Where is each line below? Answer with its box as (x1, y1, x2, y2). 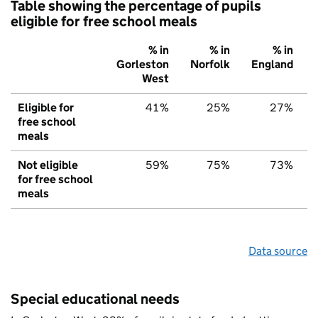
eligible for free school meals (11, 13, 197, 31)
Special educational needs (11, 290, 180, 308)
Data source (248, 244, 307, 258)
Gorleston (116, 57, 169, 72)
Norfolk (190, 57, 230, 72)
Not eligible (18, 158, 78, 172)
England (251, 57, 293, 72)
